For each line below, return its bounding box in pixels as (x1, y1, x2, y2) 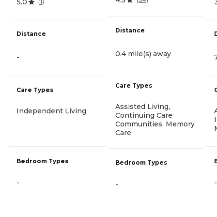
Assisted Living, (115, 102, 170, 111)
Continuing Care (115, 110, 172, 120)
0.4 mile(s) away (115, 49, 171, 58)
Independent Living (16, 107, 86, 116)
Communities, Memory (115, 119, 195, 128)
